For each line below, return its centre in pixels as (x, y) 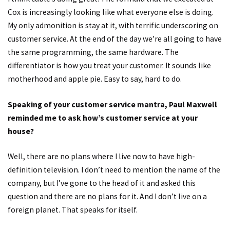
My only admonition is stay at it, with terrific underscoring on (113, 25)
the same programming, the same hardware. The (93, 52)
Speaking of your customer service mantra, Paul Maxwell (112, 104)
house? (21, 131)
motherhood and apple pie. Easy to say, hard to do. (95, 79)
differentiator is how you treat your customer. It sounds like (109, 65)
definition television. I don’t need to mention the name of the (114, 170)
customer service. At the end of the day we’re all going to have (115, 39)
